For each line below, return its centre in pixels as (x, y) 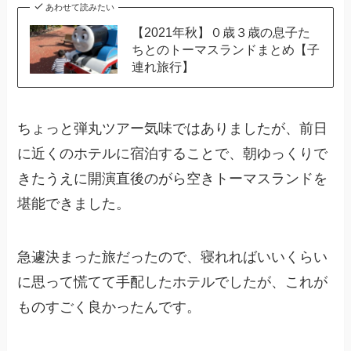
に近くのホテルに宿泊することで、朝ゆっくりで (173, 153)
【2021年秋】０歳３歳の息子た (221, 32)
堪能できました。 (74, 203)
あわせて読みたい (80, 7)
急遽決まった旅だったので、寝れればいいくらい (173, 257)
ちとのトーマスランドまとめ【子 (225, 49)
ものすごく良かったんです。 (109, 307)
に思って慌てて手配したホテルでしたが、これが (173, 282)
